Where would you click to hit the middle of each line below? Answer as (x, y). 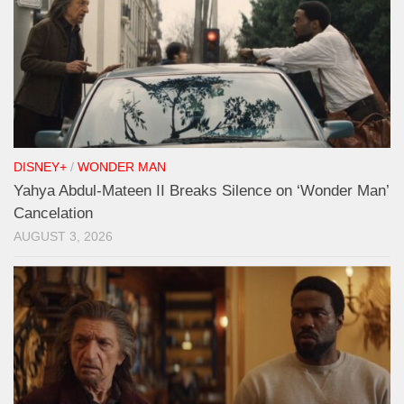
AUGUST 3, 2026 (63, 236)
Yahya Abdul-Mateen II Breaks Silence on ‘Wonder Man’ (201, 190)
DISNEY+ (40, 167)
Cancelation (53, 213)
